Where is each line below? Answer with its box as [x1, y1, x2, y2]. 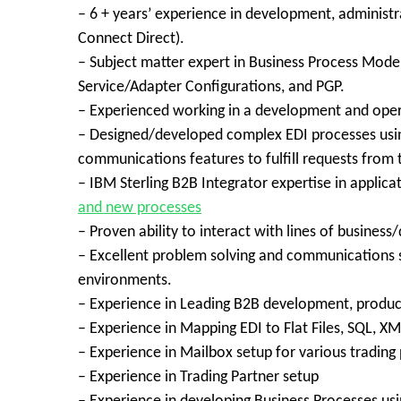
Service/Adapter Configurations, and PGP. [78, 79, 345, 96]
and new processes [78, 200, 201, 217]
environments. [78, 272, 172, 289]
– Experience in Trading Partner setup [78, 369, 319, 386]
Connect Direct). [78, 30, 184, 47]
